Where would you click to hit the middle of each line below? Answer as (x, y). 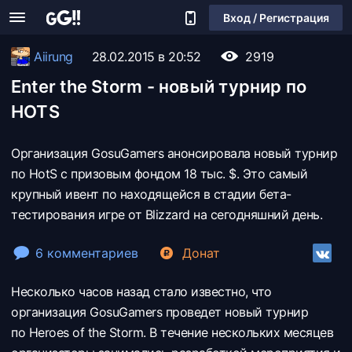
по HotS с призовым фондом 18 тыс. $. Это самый (159, 174)
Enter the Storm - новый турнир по (159, 86)
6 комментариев (87, 253)
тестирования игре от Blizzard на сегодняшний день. (167, 214)
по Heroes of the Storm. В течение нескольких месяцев (172, 332)
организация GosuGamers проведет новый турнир (159, 312)
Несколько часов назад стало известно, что (141, 291)
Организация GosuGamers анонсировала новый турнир (174, 153)
